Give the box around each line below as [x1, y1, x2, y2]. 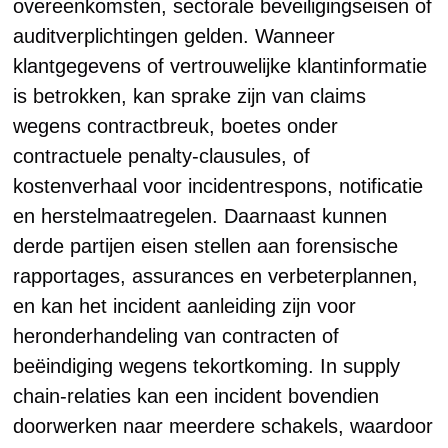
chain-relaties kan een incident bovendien [13, 385, 380, 407]
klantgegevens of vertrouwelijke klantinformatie [13, 55, 428, 77]
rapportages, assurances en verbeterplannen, [13, 265, 419, 287]
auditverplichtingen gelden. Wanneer [13, 25, 336, 47]
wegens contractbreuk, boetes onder [13, 115, 339, 137]
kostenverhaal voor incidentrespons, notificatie [13, 175, 424, 197]
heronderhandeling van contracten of [13, 325, 340, 347]
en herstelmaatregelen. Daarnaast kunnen [13, 205, 388, 227]
